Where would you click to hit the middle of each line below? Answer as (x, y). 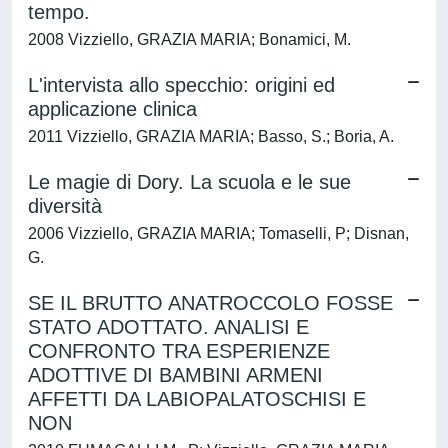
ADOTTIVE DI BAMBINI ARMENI (175, 375)
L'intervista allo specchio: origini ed (181, 85)
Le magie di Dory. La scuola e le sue (189, 182)
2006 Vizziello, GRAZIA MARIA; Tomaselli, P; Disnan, (218, 233)
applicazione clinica (112, 109)
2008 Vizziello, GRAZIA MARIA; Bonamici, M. (189, 39)
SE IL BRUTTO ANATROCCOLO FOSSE (210, 303)
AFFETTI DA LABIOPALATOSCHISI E (197, 399)
